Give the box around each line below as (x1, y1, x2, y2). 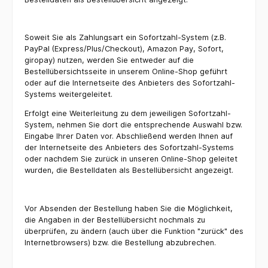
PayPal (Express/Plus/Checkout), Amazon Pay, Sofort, (25, 44, 224, 54)
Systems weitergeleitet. (25, 90, 112, 99)
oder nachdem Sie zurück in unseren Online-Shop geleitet (25, 154, 237, 164)
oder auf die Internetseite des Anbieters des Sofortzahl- (25, 78, 235, 88)
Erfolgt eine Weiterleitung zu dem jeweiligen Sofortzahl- (25, 109, 231, 118)
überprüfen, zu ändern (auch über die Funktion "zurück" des (25, 226, 243, 236)
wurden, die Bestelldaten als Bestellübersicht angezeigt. (25, 166, 233, 175)
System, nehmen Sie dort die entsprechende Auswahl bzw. (25, 120, 242, 130)
